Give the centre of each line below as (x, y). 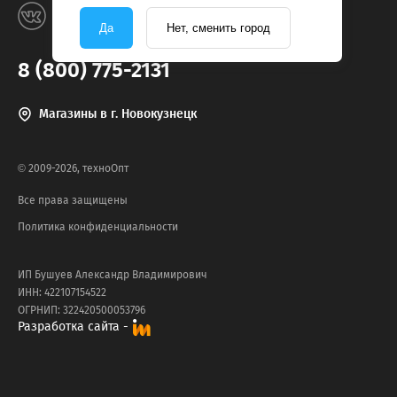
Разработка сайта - (73, 327)
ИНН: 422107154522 (62, 293)
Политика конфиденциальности (98, 227)
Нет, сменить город (218, 28)
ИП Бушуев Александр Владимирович (113, 275)
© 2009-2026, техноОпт (73, 169)
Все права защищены (73, 201)
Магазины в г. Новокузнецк (118, 114)
